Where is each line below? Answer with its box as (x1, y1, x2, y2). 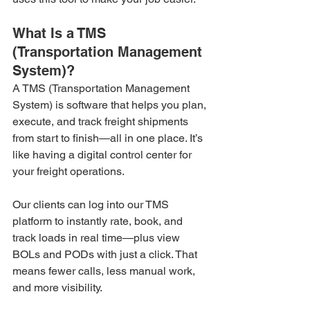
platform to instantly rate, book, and (12, 214, 185, 228)
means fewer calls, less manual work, (12, 264, 198, 277)
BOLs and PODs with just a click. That (12, 247, 200, 261)
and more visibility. (12, 280, 102, 294)
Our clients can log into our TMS (12, 197, 172, 211)
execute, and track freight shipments (12, 114, 191, 128)
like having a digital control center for (12, 147, 194, 161)
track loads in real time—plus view (12, 230, 183, 244)
